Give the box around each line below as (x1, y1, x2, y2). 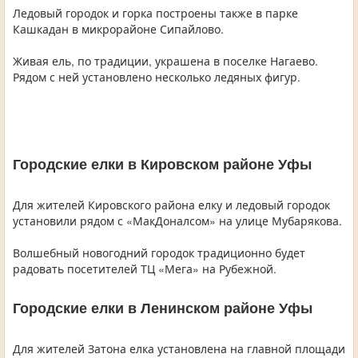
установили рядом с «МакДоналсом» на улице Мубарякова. (13, 213, 342, 229)
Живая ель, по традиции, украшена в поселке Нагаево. (13, 53, 318, 70)
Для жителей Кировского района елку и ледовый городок (13, 197, 330, 213)
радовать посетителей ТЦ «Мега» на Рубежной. (13, 261, 276, 277)
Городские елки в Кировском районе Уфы (13, 157, 312, 173)
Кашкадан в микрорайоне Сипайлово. (13, 21, 224, 38)
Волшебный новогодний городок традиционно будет (13, 245, 305, 261)
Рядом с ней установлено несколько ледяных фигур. (13, 69, 300, 86)
